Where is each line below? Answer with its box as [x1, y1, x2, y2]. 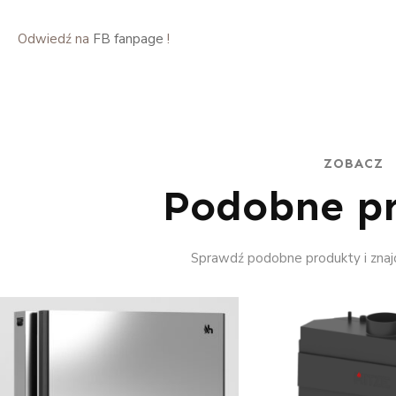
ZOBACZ [324, 155, 384, 171]
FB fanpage [93, 29, 164, 48]
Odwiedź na [18, 29, 93, 48]
